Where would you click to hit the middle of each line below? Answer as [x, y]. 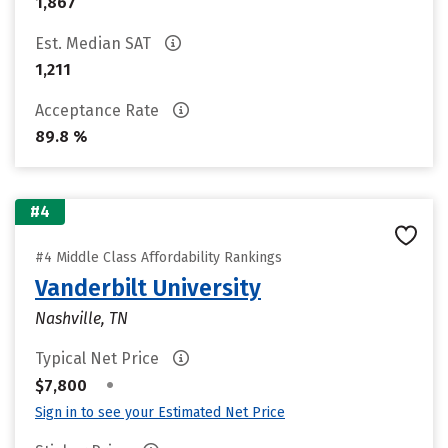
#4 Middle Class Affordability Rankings [158, 257]
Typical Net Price [99, 358]
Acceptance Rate [99, 110]
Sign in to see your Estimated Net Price [160, 412]
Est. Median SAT [95, 43]
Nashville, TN [81, 318]
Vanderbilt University [148, 288]
